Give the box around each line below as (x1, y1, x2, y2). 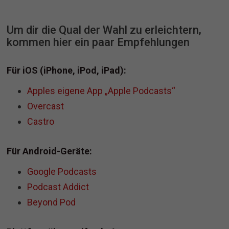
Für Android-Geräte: (7, 146, 93, 157)
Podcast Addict (27, 181, 89, 193)
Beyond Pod (27, 197, 76, 208)
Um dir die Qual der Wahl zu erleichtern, (7, 24, 202, 37)
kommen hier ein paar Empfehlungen (7, 36, 190, 49)
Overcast (27, 101, 64, 112)
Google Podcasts (27, 166, 97, 177)
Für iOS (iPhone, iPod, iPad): (7, 65, 127, 76)
